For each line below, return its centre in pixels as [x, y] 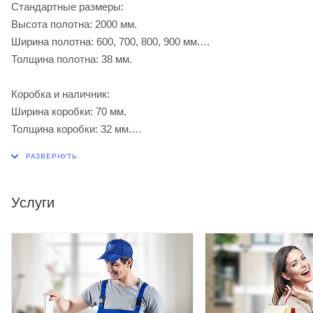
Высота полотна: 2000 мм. [74, 24]
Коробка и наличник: [60, 94]
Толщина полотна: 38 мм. [72, 59]
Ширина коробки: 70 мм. [69, 112]
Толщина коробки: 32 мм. [71, 129]
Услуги [33, 203]
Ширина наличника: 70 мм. [75, 147]
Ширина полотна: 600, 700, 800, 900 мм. [105, 42]
